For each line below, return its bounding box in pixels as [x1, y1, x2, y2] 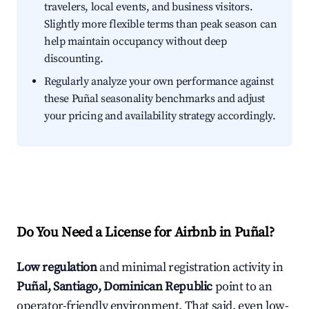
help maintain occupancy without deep [44, 34, 227, 49]
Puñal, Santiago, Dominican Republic [17, 279, 212, 295]
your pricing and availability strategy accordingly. [44, 109, 276, 123]
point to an [212, 279, 272, 295]
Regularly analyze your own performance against [44, 74, 274, 89]
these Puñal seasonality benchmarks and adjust [44, 92, 266, 106]
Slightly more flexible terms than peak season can [44, 17, 277, 32]
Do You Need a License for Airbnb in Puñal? [17, 224, 275, 242]
